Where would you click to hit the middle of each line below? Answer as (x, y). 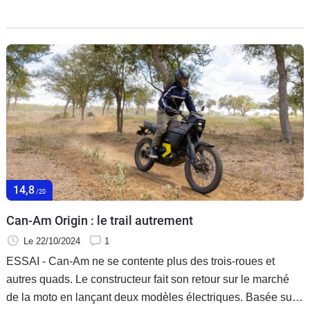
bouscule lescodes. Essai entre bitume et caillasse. (131, 8)
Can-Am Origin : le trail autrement (100, 220)
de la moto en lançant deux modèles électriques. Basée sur (151, 297)
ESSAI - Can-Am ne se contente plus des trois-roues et (140, 261)
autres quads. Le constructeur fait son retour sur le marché (148, 279)
